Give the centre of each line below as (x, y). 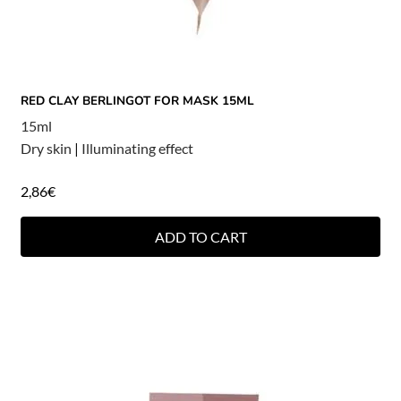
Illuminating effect (137, 148)
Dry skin (46, 148)
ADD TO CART (200, 236)
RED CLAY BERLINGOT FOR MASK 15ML (137, 100)
